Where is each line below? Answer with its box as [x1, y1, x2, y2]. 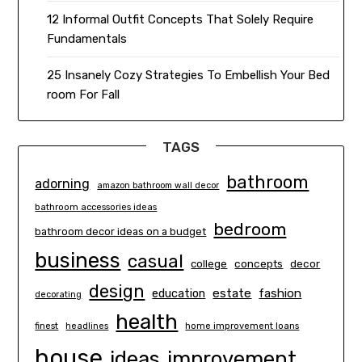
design [89, 281, 145, 302]
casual [128, 250, 184, 273]
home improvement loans [185, 321, 300, 332]
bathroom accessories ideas [35, 202, 158, 213]
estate [213, 285, 252, 301]
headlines [65, 321, 109, 332]
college [191, 258, 228, 271]
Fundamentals [47, 32, 128, 47]
